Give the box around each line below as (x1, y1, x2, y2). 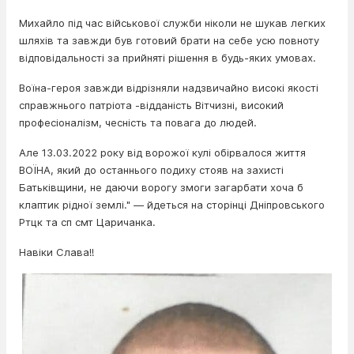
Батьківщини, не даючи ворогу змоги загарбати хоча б (19, 180, 303, 194)
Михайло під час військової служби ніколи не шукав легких (19, 16, 326, 29)
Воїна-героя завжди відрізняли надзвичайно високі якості (19, 81, 318, 94)
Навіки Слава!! (19, 245, 94, 258)
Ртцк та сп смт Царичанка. (19, 215, 156, 228)
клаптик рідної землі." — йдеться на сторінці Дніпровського (19, 198, 325, 211)
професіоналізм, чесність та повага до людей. (19, 115, 257, 129)
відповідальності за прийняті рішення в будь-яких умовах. (19, 51, 316, 64)
